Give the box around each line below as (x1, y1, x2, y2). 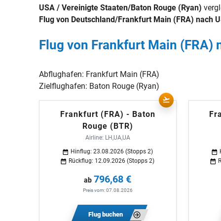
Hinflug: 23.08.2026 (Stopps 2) (70, 148, 153, 155)
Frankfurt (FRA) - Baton (60, 110, 155, 119)
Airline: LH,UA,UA (85, 134, 130, 141)
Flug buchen (88, 211, 123, 218)
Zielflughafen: (39, 81, 90, 91)
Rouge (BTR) (82, 121, 133, 131)
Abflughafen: (39, 70, 86, 79)
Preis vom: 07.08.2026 (82, 187, 133, 193)
